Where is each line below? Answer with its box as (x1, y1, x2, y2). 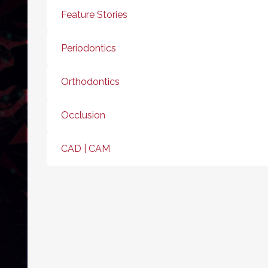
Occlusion (61, 109, 105, 121)
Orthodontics (61, 76, 120, 88)
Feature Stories (61, 9, 127, 21)
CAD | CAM (61, 143, 110, 155)
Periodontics (61, 42, 116, 54)
